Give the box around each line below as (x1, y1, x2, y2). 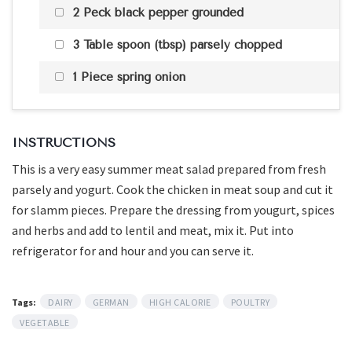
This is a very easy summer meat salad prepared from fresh (12, 161, 326, 178)
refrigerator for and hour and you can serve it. (12, 243, 254, 259)
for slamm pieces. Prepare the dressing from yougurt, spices (12, 202, 335, 218)
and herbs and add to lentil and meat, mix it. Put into (12, 222, 294, 239)
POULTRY (230, 296, 269, 309)
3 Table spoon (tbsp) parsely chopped (69, 38, 283, 53)
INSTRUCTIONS (12, 135, 115, 151)
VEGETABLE (20, 317, 70, 329)
